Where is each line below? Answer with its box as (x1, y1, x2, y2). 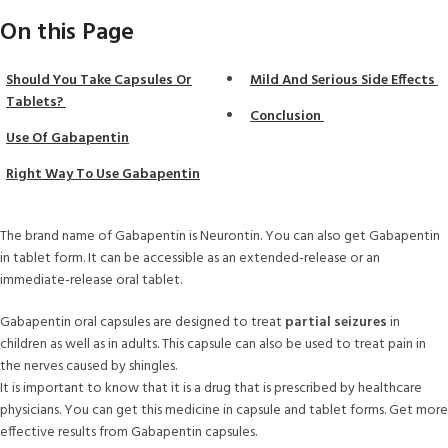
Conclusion (250, 104, 324, 128)
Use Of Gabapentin (6, 126, 129, 150)
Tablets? (6, 90, 66, 114)
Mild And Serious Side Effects (250, 68, 438, 92)
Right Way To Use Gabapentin (6, 162, 200, 186)
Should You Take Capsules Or (6, 68, 192, 92)
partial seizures (285, 310, 387, 334)
